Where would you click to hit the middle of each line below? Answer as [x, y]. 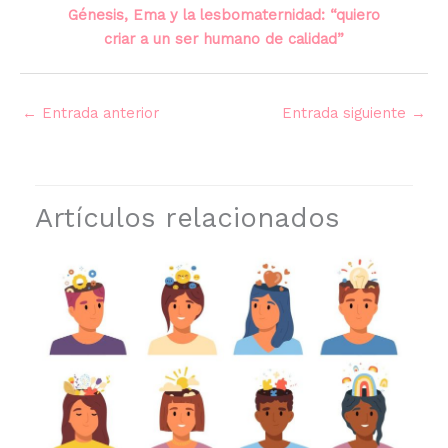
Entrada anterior [98, 113]
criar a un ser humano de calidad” [224, 39]
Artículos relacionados [187, 218]
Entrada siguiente [346, 113]
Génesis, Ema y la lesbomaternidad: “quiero [224, 15]
